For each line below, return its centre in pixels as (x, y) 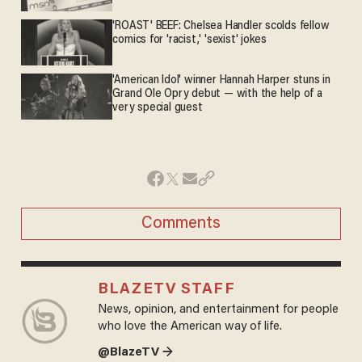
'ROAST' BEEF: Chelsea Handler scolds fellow (221, 27)
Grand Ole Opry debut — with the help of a (217, 95)
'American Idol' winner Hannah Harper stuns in (221, 81)
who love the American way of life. (189, 326)
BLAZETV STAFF (166, 289)
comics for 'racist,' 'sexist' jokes (190, 40)
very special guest (158, 108)
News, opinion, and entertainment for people (218, 309)
